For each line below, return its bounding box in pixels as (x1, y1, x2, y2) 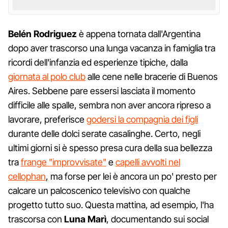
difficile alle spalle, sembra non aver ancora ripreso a (8, 99, 211, 110)
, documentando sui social (106, 213, 209, 224)
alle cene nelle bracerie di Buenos (85, 71, 218, 82)
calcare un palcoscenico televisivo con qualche (8, 185, 190, 196)
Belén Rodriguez (8, 28, 77, 39)
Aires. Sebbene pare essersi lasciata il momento (8, 85, 195, 96)
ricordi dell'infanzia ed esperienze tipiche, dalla (8, 56, 188, 68)
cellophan (8, 170, 46, 182)
